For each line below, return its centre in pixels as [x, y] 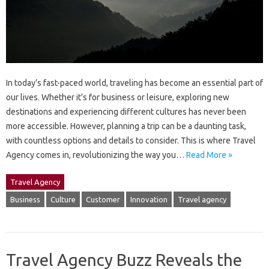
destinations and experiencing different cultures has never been [126, 112]
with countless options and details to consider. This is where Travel [131, 141]
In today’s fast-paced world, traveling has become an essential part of [134, 83]
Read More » [209, 155]
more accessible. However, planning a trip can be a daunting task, [126, 126]
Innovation [149, 200]
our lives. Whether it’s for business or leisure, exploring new [118, 98]
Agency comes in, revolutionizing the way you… [96, 155]
